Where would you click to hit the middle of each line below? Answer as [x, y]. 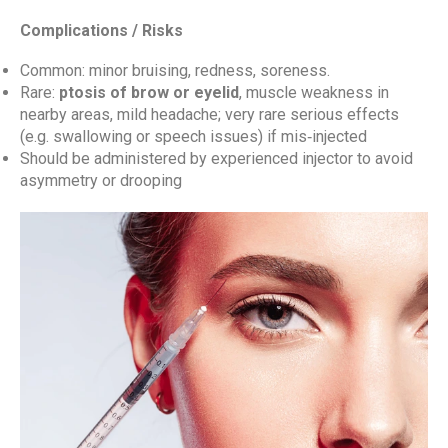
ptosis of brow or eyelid [149, 92]
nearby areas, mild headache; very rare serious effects [209, 114]
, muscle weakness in [314, 92]
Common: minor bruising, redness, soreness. [175, 70]
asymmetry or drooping [101, 180]
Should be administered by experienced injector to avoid [216, 158]
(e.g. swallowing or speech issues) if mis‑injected [193, 136]
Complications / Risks [101, 30]
